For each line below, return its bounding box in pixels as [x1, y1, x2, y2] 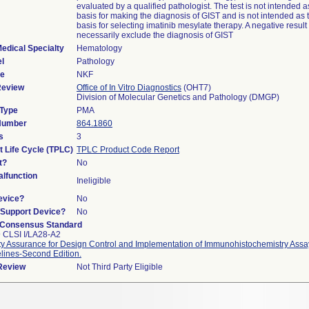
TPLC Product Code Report [77, 145, 179, 154]
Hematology [77, 43, 122, 53]
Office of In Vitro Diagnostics [77, 83, 181, 92]
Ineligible [77, 176, 111, 186]
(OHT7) [181, 83, 211, 92]
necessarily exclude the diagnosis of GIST [77, 30, 233, 40]
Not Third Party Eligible [77, 262, 163, 272]
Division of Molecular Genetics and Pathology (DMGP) [77, 92, 279, 102]
